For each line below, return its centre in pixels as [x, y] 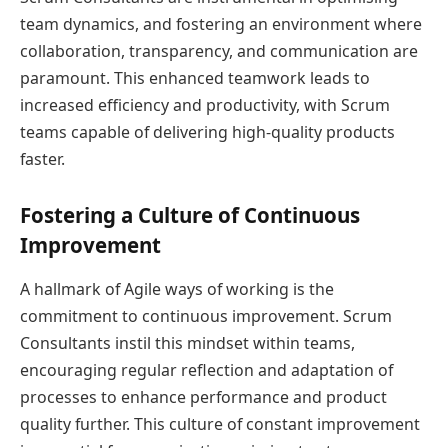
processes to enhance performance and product [203, 396]
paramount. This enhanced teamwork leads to [195, 77]
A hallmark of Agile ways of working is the [177, 288]
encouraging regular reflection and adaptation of [206, 369]
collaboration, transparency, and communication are [219, 50]
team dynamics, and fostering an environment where [221, 23]
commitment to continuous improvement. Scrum [206, 315]
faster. [42, 158]
